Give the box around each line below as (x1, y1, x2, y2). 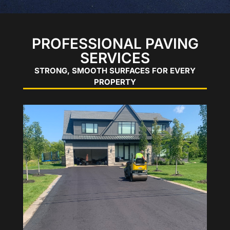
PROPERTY (94, 76, 136, 87)
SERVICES (80, 49, 150, 67)
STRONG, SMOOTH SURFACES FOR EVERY (34, 65, 196, 75)
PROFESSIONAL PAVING (31, 34, 199, 52)
